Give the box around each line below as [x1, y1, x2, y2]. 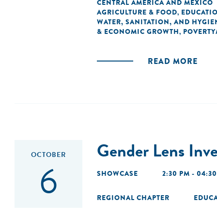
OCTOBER [31, 150, 66, 160]
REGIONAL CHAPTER [97, 193, 170, 202]
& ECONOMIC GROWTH [97, 27, 179, 36]
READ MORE [148, 56, 198, 67]
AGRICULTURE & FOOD [97, 7, 177, 17]
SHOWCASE [97, 169, 138, 178]
